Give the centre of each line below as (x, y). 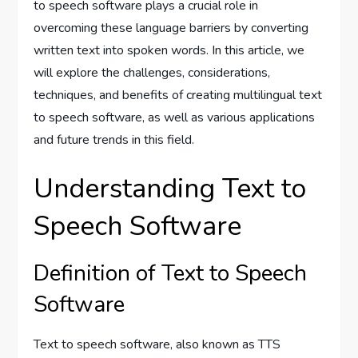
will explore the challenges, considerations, (152, 73)
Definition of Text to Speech (171, 274)
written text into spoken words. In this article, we (169, 51)
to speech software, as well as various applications (175, 118)
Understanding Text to (170, 189)
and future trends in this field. (114, 140)
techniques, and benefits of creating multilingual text (178, 95)
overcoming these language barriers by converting (171, 28)
